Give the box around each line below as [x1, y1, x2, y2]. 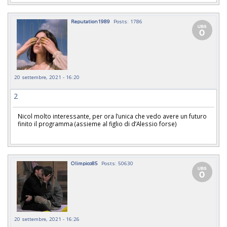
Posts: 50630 [101, 160, 133, 167]
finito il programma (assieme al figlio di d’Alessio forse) [18, 119, 177, 128]
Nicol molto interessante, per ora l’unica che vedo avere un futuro [18, 111, 207, 120]
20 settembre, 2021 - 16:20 [14, 73, 80, 81]
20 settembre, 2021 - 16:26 [14, 215, 80, 223]
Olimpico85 [71, 160, 98, 167]
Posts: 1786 [113, 17, 142, 25]
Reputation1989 [71, 17, 110, 25]
